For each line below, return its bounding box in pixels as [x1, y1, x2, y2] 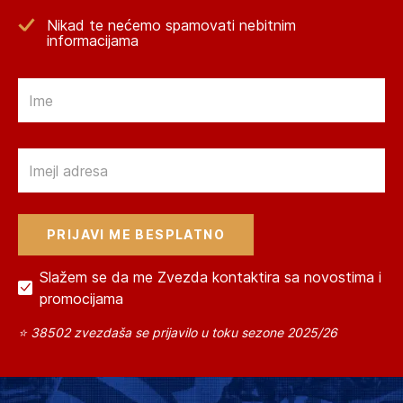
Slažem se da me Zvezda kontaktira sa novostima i [40, 268, 381, 287]
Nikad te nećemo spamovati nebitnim [47, 16, 296, 35]
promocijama [40, 290, 123, 309]
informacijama [47, 31, 139, 50]
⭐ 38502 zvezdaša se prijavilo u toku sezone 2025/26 [18, 325, 337, 341]
